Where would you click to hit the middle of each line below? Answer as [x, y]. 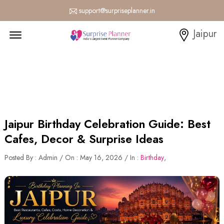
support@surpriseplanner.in [117, 10]
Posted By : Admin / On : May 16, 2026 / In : [72, 157]
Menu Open [43, 30]
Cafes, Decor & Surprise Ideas [84, 139]
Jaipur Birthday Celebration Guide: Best [107, 124]
